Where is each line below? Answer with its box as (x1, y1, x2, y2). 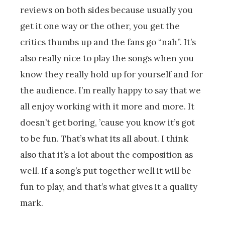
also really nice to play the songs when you (20, 52, 194, 64)
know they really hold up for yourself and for (20, 68, 203, 80)
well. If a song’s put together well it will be (20, 165, 191, 176)
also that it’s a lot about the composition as (20, 149, 193, 160)
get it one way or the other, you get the (20, 20, 180, 32)
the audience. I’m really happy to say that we (20, 84, 201, 96)
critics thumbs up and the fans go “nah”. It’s (20, 36, 196, 48)
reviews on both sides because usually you (20, 4, 193, 16)
